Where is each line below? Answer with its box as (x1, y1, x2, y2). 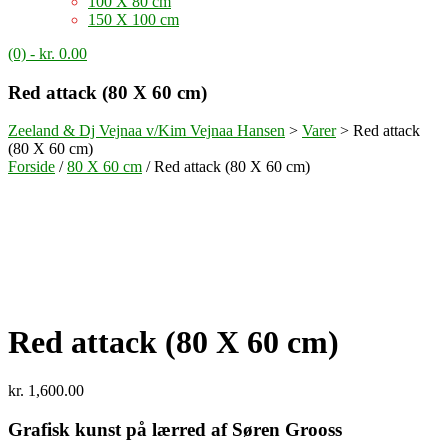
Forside (8, 158, 55, 176)
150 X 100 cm (88, 11, 179, 28)
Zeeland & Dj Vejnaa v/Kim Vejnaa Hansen (8, 122, 285, 140)
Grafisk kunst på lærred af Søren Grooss (8, 419, 342, 441)
